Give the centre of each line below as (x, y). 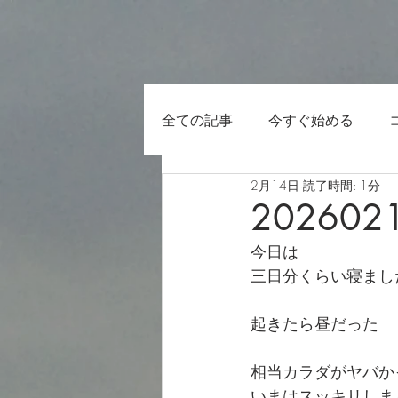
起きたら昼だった (314, 323)
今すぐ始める (311, 120)
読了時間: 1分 (342, 185)
